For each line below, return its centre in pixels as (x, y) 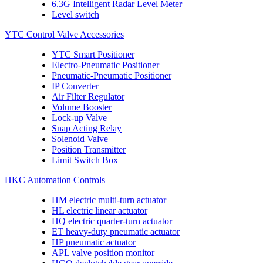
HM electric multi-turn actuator (109, 200)
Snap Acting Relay (87, 128)
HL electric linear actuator (100, 210)
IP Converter (75, 86)
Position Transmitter (89, 149)
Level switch (75, 14)
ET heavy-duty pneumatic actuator (116, 232)
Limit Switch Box (85, 160)
